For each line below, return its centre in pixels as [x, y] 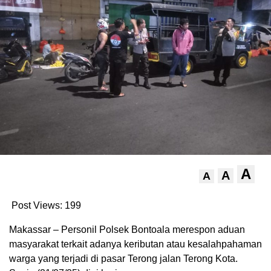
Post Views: [37, 205]
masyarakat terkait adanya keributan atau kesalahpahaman [135, 244]
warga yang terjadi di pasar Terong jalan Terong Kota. [123, 258]
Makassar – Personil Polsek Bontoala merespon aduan [127, 229]
